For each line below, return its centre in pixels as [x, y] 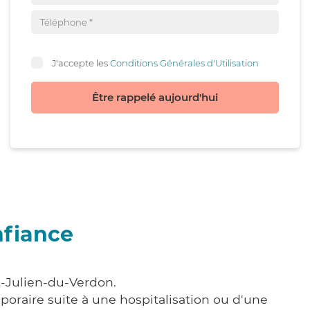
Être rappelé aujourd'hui [155, 97]
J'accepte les [81, 63]
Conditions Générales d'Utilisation [184, 63]
